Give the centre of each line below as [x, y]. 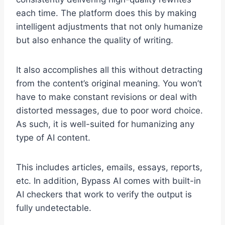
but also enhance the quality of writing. [95, 40]
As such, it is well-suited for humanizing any [105, 124]
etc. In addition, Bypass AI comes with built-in [108, 181]
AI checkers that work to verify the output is [104, 195]
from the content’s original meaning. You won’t [109, 84]
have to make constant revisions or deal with [106, 97]
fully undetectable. [54, 208]
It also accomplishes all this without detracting [109, 70]
